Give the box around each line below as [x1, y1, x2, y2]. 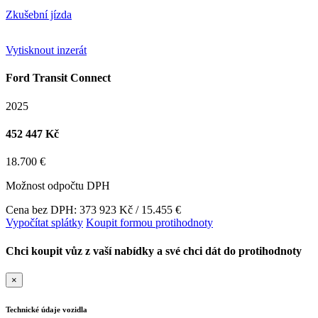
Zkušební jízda [6, 9, 72, 21]
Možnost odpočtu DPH [6, 180, 110, 192]
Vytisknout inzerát [6, 44, 87, 57]
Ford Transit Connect [6, 72, 111, 84]
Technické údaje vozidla [6, 305, 87, 314]
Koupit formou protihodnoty [86, 216, 213, 229]
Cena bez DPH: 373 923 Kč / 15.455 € [6, 204, 181, 216]
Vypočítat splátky [6, 216, 83, 229]
